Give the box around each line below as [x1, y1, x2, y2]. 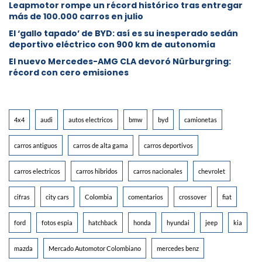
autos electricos [68, 115, 113, 123]
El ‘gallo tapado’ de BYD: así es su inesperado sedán [9, 27, 238, 39]
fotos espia [42, 218, 73, 226]
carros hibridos [76, 167, 118, 175]
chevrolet [198, 167, 225, 175]
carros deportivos [144, 141, 193, 149]
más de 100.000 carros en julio [9, 10, 143, 22]
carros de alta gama [73, 141, 128, 149]
